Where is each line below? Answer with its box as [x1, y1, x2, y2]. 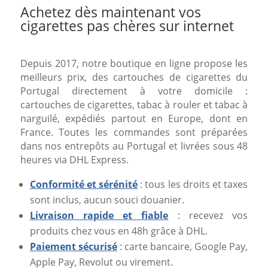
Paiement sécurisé [29, 240, 117, 254]
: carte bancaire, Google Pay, [117, 240, 248, 254]
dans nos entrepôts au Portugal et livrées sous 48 [20, 139, 248, 153]
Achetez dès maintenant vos [20, 2, 201, 22]
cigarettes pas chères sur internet [20, 16, 234, 36]
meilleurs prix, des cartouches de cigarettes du [20, 71, 248, 84]
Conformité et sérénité [29, 178, 138, 191]
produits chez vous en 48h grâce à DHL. [29, 224, 208, 238]
